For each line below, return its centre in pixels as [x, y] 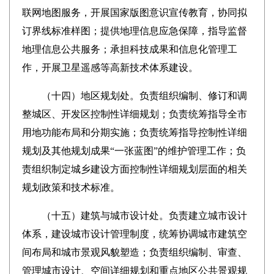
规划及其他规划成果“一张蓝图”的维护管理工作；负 [134, 151]
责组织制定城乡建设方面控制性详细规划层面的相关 [134, 169]
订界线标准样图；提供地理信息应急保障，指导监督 [134, 31]
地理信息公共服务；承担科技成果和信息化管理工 [129, 49]
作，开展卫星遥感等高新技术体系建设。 [110, 68]
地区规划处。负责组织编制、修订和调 [164, 96]
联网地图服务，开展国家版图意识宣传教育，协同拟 [134, 13]
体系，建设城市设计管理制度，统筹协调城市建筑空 [134, 234]
